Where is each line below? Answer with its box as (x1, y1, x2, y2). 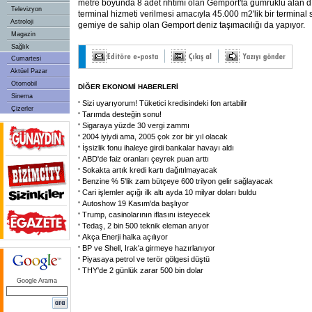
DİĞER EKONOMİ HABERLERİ (78, 83, 178, 91)
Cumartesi (9, 55, 41, 62)
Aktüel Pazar (9, 68, 47, 75)
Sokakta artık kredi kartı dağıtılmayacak (82, 166, 217, 174)
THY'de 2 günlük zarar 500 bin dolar (82, 266, 203, 274)
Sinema (9, 93, 33, 100)
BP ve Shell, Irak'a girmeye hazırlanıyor (82, 244, 215, 252)
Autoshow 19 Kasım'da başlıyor (82, 199, 189, 208)
